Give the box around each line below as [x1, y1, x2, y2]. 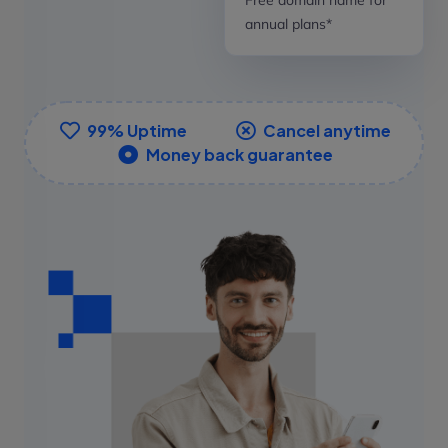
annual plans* [245, 14, 332, 33]
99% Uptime [87, 119, 187, 141]
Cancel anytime [263, 119, 391, 141]
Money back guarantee [145, 143, 333, 165]
